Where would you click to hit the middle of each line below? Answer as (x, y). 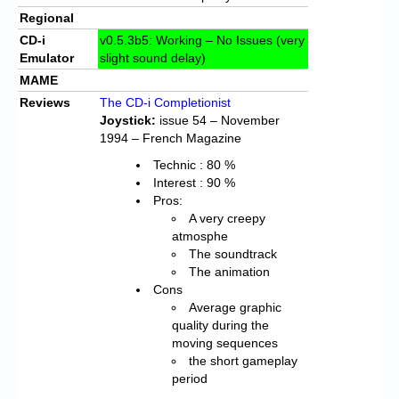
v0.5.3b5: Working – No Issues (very (202, 40)
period (190, 378)
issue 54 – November (218, 120)
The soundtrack (233, 253)
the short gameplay (244, 360)
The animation (230, 271)
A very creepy (228, 218)
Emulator (47, 57)
